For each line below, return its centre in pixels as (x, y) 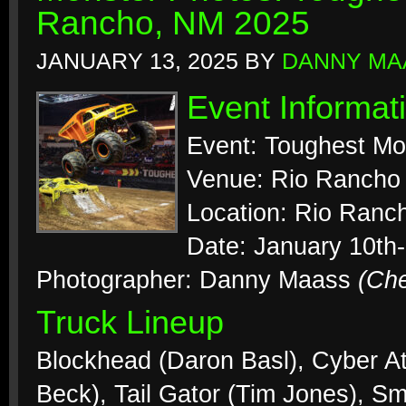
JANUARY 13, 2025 (137, 61)
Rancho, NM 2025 (173, 23)
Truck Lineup (130, 323)
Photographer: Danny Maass (197, 280)
